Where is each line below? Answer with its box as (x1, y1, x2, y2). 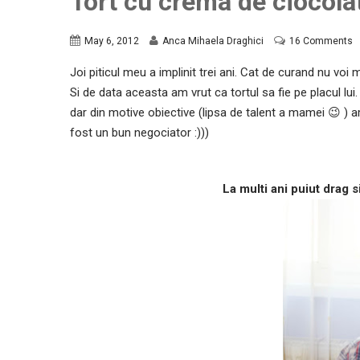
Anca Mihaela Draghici (162, 35, 264, 47)
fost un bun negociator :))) (70, 125, 209, 141)
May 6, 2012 (84, 35, 139, 47)
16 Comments (289, 35, 353, 47)
